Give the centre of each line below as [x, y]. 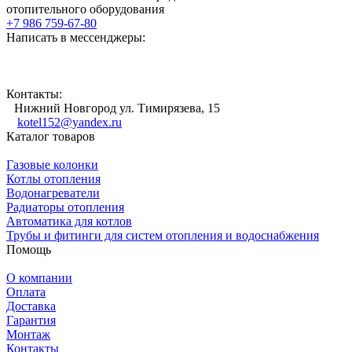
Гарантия [31, 320]
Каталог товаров [51, 136]
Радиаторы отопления [65, 207]
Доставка [31, 306]
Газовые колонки [52, 164]
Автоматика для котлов [69, 221]
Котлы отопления [53, 178]
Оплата [26, 291]
